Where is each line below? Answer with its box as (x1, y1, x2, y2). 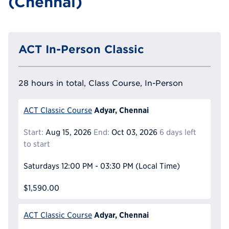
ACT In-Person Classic (18, 43, 144, 56)
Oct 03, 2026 (109, 128, 157, 137)
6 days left (159, 128, 196, 137)
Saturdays (24, 162, 59, 171)
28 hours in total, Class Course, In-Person (18, 78, 183, 88)
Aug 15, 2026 (43, 128, 91, 137)
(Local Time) (135, 162, 180, 171)
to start (24, 140, 50, 149)
